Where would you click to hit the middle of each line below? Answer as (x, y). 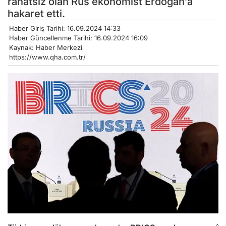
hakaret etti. (36, 13)
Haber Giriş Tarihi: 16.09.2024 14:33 (65, 28)
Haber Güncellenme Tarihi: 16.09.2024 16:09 (78, 38)
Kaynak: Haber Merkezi (46, 47)
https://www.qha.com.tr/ (47, 57)
